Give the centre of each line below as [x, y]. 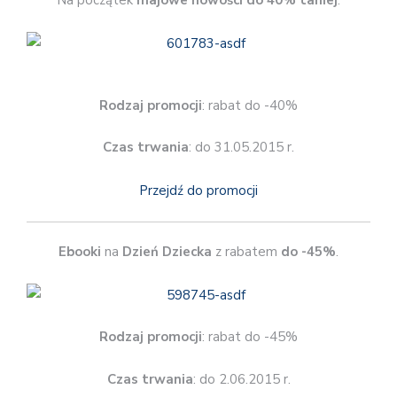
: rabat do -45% [250, 337]
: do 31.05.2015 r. [241, 148]
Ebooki [80, 252]
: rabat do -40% [250, 105]
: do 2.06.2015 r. [241, 379]
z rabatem [246, 252]
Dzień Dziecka [167, 252]
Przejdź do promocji [198, 190]
